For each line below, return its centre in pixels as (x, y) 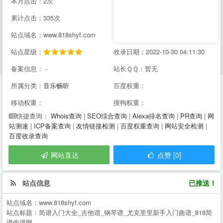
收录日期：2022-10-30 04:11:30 (159, 52)
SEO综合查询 (107, 116)
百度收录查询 (28, 136)
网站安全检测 (184, 126)
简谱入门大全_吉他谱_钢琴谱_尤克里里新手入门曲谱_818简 (125, 213)
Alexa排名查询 (154, 116)
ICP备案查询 (52, 126)
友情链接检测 (96, 126)
